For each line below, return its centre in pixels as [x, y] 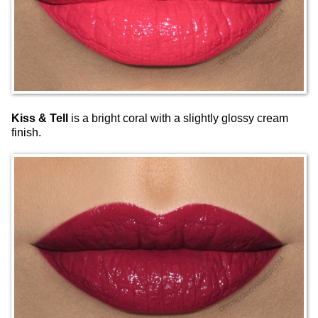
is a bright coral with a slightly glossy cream [178, 118]
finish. [26, 132]
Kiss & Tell [40, 118]
